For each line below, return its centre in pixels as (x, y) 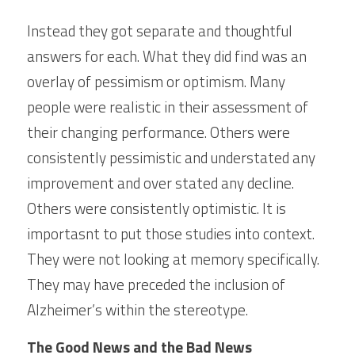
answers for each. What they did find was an (167, 56)
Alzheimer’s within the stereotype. (137, 309)
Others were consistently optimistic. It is (157, 208)
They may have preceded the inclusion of (156, 284)
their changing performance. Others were (158, 132)
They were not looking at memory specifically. (173, 259)
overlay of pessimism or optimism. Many (156, 81)
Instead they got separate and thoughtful (160, 31)
